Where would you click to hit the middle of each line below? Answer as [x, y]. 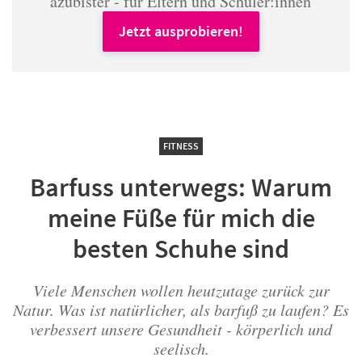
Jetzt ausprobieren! [181, 31]
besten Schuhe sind [181, 249]
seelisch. [181, 348]
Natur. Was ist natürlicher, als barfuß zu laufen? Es [181, 309]
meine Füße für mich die [181, 218]
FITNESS [181, 146]
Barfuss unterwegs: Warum [181, 187]
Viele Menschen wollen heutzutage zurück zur [181, 290]
